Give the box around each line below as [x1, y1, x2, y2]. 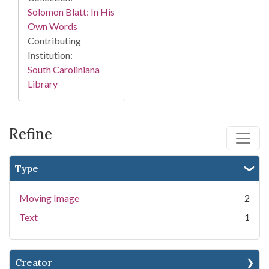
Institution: [28, 49, 73, 61]
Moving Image [19, 192, 79, 204]
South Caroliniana [28, 64, 100, 76]
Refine [9, 125, 52, 144]
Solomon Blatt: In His [28, 6, 115, 18]
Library [28, 78, 58, 90]
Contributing [28, 35, 81, 47]
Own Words [28, 20, 77, 32]
